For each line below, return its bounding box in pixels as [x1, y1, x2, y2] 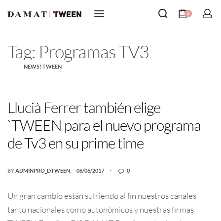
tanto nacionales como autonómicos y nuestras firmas [7, 204, 194, 215]
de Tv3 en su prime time [7, 134, 144, 152]
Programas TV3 [38, 40, 149, 63]
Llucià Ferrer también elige [7, 98, 160, 117]
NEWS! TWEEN [23, 63, 62, 70]
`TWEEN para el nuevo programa [7, 116, 201, 135]
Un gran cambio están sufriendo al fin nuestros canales [7, 190, 196, 201]
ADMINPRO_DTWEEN [15, 167, 70, 174]
